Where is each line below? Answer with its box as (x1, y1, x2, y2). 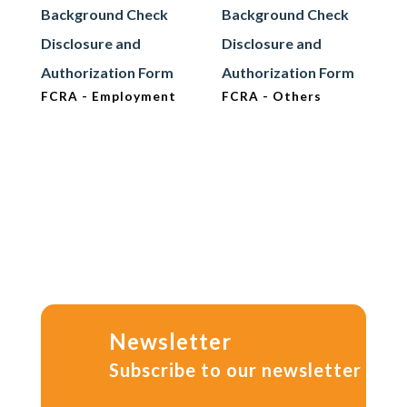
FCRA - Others (221, 89, 322, 104)
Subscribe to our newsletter (108, 358, 362, 381)
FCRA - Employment (40, 89, 176, 104)
